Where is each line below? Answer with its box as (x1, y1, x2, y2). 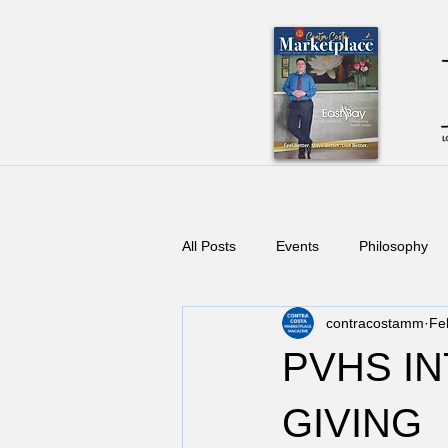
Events (276, 237, 319, 254)
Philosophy (359, 237, 428, 254)
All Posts (182, 237, 236, 254)
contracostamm (326, 314, 424, 331)
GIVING (282, 401, 422, 445)
